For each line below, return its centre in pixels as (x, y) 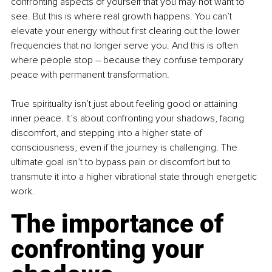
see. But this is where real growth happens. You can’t (123, 17)
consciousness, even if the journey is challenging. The (125, 148)
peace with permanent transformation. (90, 75)
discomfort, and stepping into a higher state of (108, 133)
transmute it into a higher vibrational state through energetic (135, 177)
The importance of (120, 224)
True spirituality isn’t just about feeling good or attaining (125, 104)
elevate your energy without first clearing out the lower (127, 31)
